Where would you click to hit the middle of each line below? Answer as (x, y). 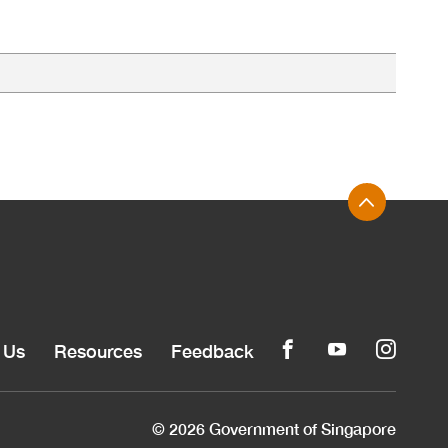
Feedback (212, 351)
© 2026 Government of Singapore (274, 429)
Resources (98, 351)
